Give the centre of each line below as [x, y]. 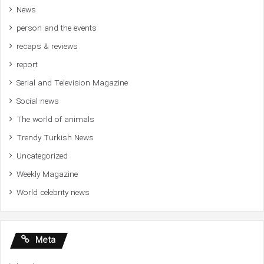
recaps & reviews [47, 47]
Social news [38, 101]
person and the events [57, 28]
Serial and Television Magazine [72, 83]
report [27, 65]
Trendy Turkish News [55, 138]
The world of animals [55, 120]
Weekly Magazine [47, 174]
